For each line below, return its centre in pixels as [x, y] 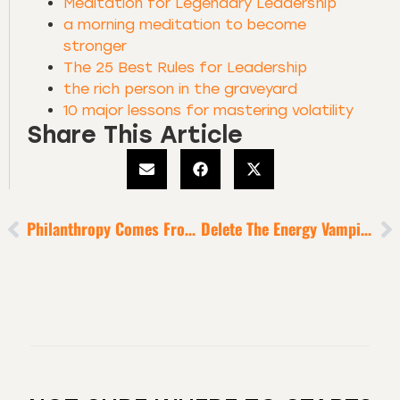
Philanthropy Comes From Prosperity [190, 229]
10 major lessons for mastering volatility [208, 110]
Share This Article [135, 134]
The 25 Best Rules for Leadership [185, 67]
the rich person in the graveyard [180, 88]
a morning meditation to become [185, 24]
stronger [97, 46]
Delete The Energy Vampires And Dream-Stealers [366, 229]
